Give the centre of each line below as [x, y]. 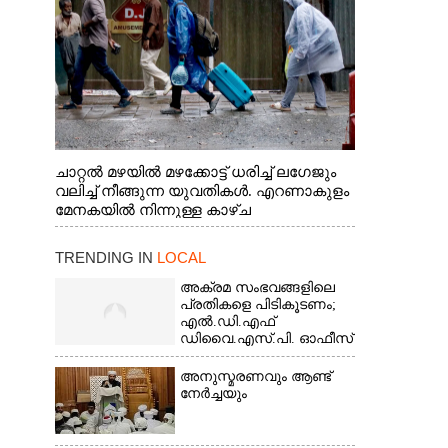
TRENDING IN [105, 257]
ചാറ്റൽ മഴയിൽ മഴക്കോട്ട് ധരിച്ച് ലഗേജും [195, 172]
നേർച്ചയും [213, 393]
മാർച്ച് [198, 355]
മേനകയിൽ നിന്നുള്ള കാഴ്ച [152, 210]
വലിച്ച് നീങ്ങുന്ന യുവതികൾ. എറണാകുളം [201, 191]
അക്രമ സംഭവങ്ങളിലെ [257, 287]
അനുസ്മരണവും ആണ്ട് [255, 376]
